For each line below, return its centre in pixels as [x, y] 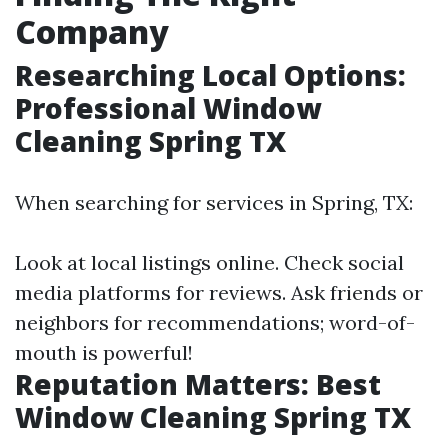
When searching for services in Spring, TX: [214, 202]
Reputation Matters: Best [198, 384]
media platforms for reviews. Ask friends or [219, 292]
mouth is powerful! [104, 352]
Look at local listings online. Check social [209, 262]
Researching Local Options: [210, 75]
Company [92, 31]
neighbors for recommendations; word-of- [215, 322]
